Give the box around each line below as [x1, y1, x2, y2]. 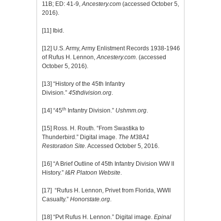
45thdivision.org [69, 89, 111, 96]
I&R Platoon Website [65, 169, 120, 176]
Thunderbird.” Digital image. [42, 134, 118, 141]
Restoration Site [42, 143, 85, 149]
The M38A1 [118, 134, 149, 141]
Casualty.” [42, 196, 70, 203]
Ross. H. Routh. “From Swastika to [52, 125, 145, 132]
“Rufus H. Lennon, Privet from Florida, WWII [52, 187, 171, 194]
